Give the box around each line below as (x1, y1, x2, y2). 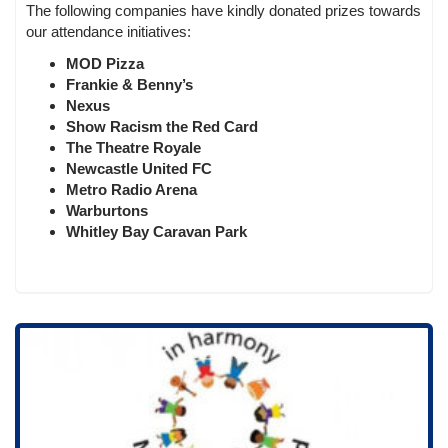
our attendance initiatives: (26, 23, 191, 41)
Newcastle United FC (66, 159, 212, 177)
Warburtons (66, 201, 148, 219)
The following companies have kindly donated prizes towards (26, 2, 421, 20)
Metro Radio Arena (66, 180, 197, 198)
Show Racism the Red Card (66, 117, 258, 135)
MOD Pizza (66, 54, 144, 72)
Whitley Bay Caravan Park (66, 222, 247, 240)
